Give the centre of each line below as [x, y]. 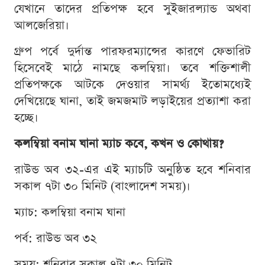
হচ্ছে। [26, 118]
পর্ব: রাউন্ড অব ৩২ [56, 239]
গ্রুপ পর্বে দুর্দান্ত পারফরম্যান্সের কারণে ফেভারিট [132, 52]
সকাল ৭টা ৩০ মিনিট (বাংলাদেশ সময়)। [102, 187]
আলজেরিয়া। [42, 26]
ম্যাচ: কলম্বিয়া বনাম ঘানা [70, 213]
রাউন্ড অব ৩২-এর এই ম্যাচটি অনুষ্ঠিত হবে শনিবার [132, 170]
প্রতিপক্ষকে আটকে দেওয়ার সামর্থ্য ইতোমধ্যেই [132, 85]
